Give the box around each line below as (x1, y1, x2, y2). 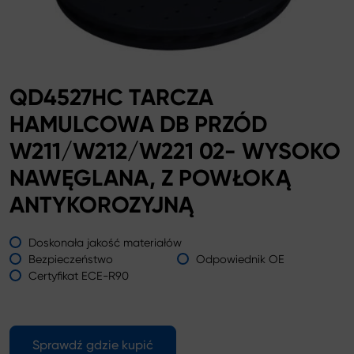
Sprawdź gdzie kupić (32, 337, 153, 352)
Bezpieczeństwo (28, 252, 113, 265)
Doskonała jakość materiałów (28, 235, 182, 249)
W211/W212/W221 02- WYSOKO (9, 137, 341, 165)
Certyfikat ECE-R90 (28, 269, 129, 282)
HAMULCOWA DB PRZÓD (9, 110, 267, 138)
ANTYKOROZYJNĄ (9, 190, 194, 219)
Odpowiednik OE (196, 252, 284, 265)
